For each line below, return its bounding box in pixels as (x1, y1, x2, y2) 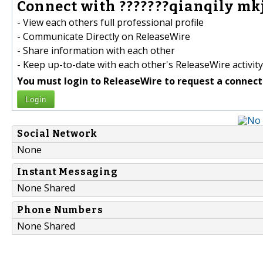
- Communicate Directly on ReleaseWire (17, 30, 190, 43)
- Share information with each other (17, 44, 175, 58)
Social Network (17, 128, 98, 140)
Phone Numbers (17, 204, 103, 216)
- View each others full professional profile (17, 16, 204, 29)
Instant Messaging (17, 166, 118, 178)
